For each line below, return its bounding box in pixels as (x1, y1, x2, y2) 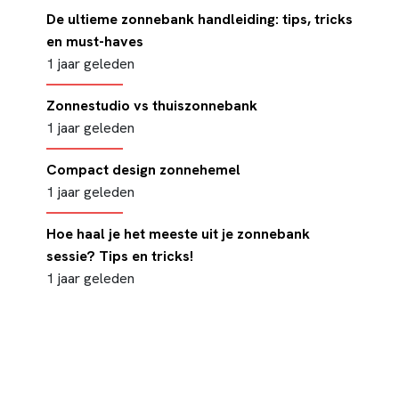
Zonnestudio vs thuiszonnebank (46, 96, 257, 115)
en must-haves (46, 32, 143, 51)
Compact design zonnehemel (46, 160, 240, 179)
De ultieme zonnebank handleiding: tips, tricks (46, 10, 353, 28)
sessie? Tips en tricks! (46, 247, 193, 265)
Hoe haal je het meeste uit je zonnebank (46, 224, 310, 243)
